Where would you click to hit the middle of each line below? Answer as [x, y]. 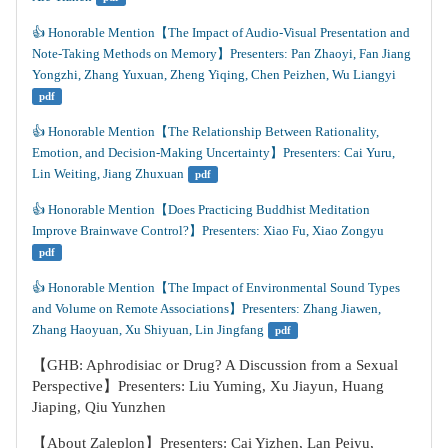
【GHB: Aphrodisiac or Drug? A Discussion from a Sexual [215, 365]
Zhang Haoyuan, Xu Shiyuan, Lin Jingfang [148, 329]
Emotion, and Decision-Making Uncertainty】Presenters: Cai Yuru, [215, 152]
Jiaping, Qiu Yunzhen [99, 407]
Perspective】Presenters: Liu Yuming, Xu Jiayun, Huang [208, 386]
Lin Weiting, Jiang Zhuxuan [108, 173]
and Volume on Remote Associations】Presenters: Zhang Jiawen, [208, 308]
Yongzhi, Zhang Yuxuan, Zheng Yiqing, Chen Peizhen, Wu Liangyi [214, 74]
